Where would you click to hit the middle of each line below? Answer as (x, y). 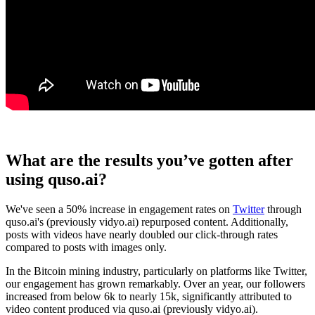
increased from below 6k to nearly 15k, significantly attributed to (149, 296)
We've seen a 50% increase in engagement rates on (119, 209)
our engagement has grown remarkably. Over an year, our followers (155, 283)
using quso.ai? (56, 179)
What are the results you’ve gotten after (149, 160)
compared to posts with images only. (86, 247)
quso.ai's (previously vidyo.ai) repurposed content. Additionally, (147, 221)
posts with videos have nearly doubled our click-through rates (142, 234)
